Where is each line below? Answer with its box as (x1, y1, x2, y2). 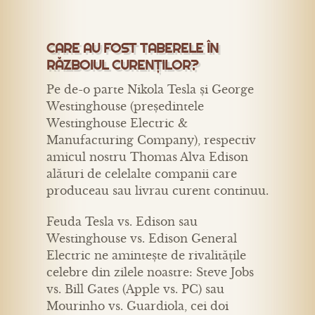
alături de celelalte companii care (46, 166, 237, 181)
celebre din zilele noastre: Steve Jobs (46, 264, 254, 279)
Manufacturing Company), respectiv (46, 132, 256, 147)
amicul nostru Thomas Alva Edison (46, 149, 248, 164)
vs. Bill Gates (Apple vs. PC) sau (46, 281, 224, 296)
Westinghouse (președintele (46, 98, 204, 113)
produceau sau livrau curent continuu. (46, 183, 269, 198)
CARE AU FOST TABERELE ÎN (46, 39, 219, 57)
